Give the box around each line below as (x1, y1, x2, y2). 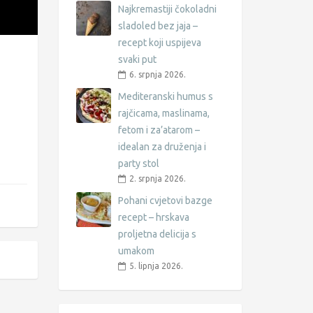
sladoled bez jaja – (117, 20, 198, 32)
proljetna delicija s (117, 228, 196, 240)
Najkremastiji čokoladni (117, 3, 217, 15)
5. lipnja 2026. (129, 261, 183, 271)
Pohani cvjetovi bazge (117, 195, 212, 207)
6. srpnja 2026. (129, 70, 186, 80)
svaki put (117, 54, 156, 66)
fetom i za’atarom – (117, 124, 200, 136)
